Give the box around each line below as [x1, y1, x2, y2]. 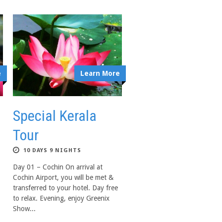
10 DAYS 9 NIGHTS [23, 147, 81, 154]
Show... [13, 205, 36, 213]
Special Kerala [13, 107, 97, 124]
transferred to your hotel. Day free [13, 184, 118, 192]
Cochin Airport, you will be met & [13, 173, 113, 181]
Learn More [80, 69, 120, 77]
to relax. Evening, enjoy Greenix [13, 194, 110, 202]
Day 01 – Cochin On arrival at [13, 163, 103, 171]
